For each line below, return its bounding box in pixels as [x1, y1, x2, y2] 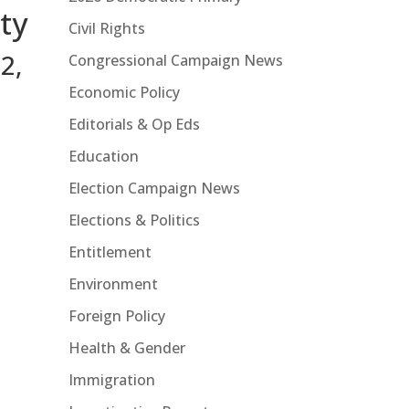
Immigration [68, 369, 155, 390]
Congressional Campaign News [68, 49, 283, 70]
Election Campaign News [68, 177, 240, 198]
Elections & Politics [68, 209, 200, 230]
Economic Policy [68, 81, 180, 102]
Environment [68, 273, 158, 294]
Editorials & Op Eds [68, 113, 200, 134]
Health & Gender [68, 337, 185, 358]
